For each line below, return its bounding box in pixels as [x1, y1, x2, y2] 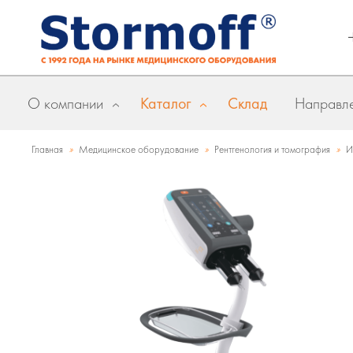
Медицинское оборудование [79, 143, 199, 156]
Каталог [140, 93, 191, 113]
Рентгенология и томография [214, 143, 330, 156]
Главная [32, 143, 63, 156]
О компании [28, 93, 103, 113]
